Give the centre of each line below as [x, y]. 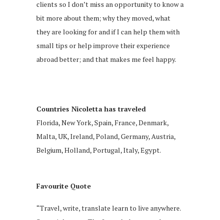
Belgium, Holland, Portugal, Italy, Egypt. [99, 150]
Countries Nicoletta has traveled [91, 109]
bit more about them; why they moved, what [103, 18]
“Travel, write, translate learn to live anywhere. [109, 208]
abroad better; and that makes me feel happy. [106, 59]
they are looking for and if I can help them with [108, 31]
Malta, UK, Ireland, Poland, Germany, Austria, [106, 136]
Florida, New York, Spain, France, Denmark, [102, 122]
